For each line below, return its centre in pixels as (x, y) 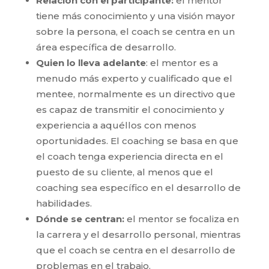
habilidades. (64, 203)
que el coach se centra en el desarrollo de (135, 250)
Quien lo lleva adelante (91, 62)
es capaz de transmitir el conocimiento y (130, 109)
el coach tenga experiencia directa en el (129, 156)
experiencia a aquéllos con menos (116, 125)
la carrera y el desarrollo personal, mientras (138, 234)
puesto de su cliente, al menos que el (124, 172)
